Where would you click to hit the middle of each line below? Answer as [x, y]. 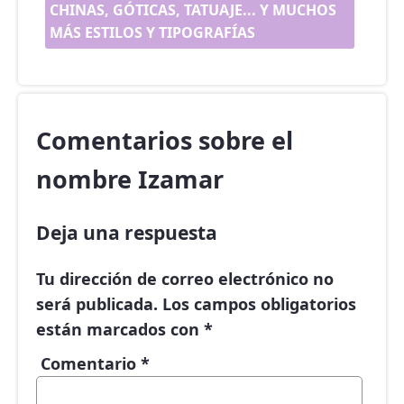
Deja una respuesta [127, 233]
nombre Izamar [130, 179]
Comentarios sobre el [165, 141]
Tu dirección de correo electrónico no [185, 279]
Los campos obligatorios [259, 304]
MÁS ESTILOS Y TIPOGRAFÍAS [152, 33]
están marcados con [120, 330]
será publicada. [97, 304]
